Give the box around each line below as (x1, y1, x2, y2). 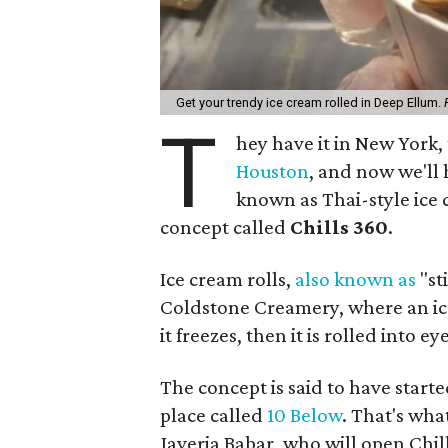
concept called (160, 214, 290, 239)
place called (160, 402, 267, 427)
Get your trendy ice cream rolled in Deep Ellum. (176, 94, 444, 110)
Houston (236, 158, 310, 183)
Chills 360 (290, 214, 388, 239)
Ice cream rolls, (160, 266, 295, 291)
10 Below (267, 402, 342, 427)
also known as (295, 266, 416, 291)
